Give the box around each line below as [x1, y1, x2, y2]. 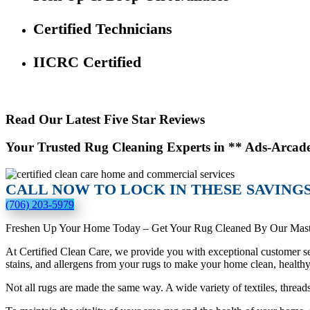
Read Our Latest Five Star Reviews [6, 111, 205, 127]
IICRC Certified [33, 53, 141, 71]
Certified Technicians [33, 19, 172, 37]
